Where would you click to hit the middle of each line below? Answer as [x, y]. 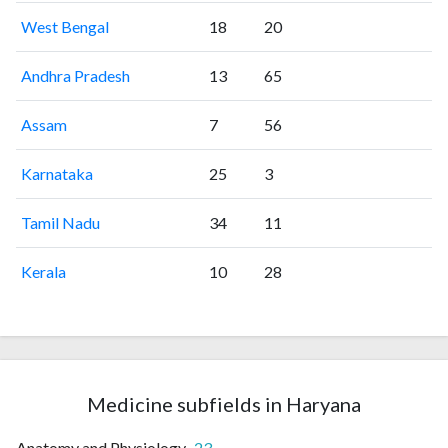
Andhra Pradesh [75, 75]
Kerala [43, 271]
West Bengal [64, 26]
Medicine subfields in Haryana [224, 403]
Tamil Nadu [60, 222]
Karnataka [56, 173]
